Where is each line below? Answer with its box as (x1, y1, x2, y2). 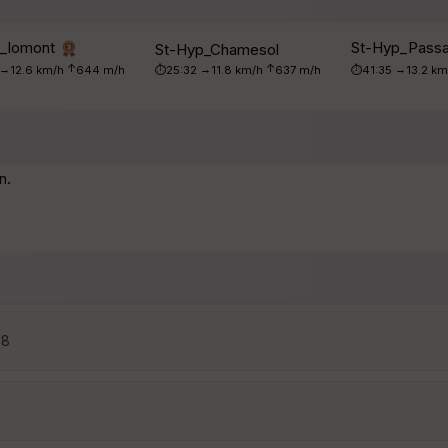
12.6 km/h (10, 63, 67, 78)
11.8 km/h (211, 63, 266, 78)
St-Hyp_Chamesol (155, 40, 279, 60)
